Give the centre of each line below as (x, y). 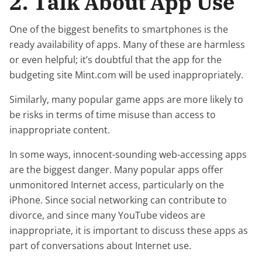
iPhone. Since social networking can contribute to (118, 200)
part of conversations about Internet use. (100, 246)
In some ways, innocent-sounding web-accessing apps (128, 154)
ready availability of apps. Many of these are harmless (127, 44)
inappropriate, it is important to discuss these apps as (129, 230)
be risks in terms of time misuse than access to (113, 115)
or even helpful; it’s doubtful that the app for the (116, 60)
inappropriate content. (60, 130)
